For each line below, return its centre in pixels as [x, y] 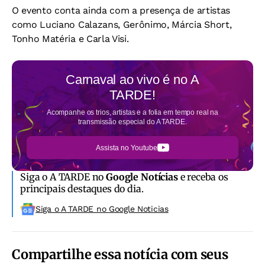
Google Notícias [142, 177]
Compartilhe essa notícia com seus [120, 254]
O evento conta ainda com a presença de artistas [121, 10]
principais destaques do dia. [82, 189]
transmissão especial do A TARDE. [132, 122]
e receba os [203, 177]
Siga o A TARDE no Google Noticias [102, 209]
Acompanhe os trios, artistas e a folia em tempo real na [132, 112]
